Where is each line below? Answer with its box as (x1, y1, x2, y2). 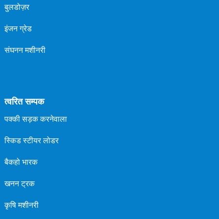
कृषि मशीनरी (4, 200, 39, 210)
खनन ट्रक (4, 178, 35, 188)
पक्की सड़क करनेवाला (4, 114, 67, 124)
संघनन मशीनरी (4, 45, 45, 55)
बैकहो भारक (4, 157, 38, 167)
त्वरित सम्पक (4, 96, 44, 107)
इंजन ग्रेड (4, 23, 32, 33)
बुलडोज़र (4, 2, 29, 12)
